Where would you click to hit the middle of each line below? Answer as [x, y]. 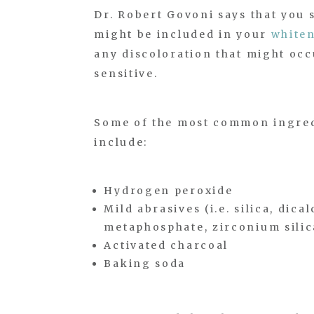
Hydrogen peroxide [169, 190]
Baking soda [145, 263]
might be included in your [183, 34]
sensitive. [126, 73]
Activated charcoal [166, 245]
